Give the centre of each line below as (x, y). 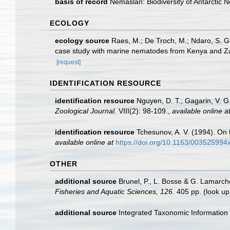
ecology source (82, 40)
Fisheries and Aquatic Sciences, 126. (115, 192)
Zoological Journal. (86, 111)
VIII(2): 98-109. (142, 111)
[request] (69, 62)
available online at (84, 142)
